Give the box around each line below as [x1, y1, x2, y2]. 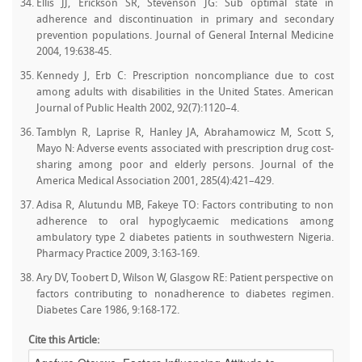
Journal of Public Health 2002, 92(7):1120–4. [36, 103, 239, 114]
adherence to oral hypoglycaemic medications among [36, 217, 334, 227]
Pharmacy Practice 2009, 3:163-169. [36, 249, 200, 259]
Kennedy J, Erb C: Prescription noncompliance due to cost [36, 71, 334, 82]
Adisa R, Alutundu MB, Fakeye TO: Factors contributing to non [36, 200, 334, 211]
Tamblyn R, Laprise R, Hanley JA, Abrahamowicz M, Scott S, [36, 128, 334, 138]
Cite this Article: [28, 335, 99, 346]
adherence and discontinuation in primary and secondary [36, 15, 334, 25]
